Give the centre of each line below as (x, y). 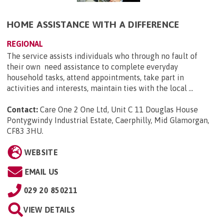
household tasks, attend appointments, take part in (95, 78)
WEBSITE (41, 153)
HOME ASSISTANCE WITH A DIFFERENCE (93, 25)
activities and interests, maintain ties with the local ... (100, 88)
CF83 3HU (24, 131)
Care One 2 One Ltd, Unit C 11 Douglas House (119, 110)
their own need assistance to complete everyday (92, 67)
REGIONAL (25, 44)
